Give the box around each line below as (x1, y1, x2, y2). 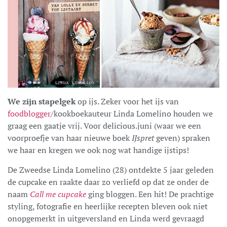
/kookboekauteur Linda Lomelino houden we (51, 107, 213, 119)
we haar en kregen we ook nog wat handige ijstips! (8, 144, 189, 156)
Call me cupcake (30, 188, 86, 200)
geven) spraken (154, 132, 210, 143)
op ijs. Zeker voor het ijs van (75, 95, 179, 107)
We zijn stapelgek (8, 95, 75, 107)
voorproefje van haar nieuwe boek (8, 132, 132, 143)
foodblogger (8, 107, 51, 119)
